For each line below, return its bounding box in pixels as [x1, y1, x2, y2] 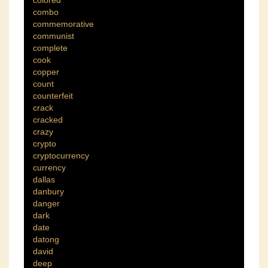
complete [33, 42, 68, 53]
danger [33, 198, 60, 208]
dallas [33, 174, 55, 184]
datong [33, 234, 59, 244]
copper [33, 66, 59, 77]
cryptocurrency [33, 150, 89, 160]
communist [33, 31, 74, 41]
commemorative [33, 19, 94, 29]
